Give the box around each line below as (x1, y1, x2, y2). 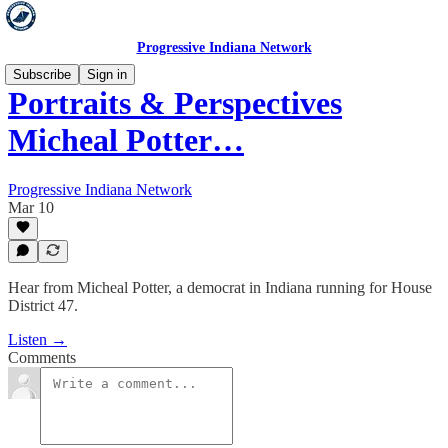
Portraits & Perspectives (8, 85, 342, 122)
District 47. (8, 297, 78, 314)
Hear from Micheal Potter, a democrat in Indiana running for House (8, 279, 432, 296)
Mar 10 (8, 198, 54, 216)
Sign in (87, 67, 127, 82)
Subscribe (13, 67, 71, 82)
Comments (8, 349, 76, 366)
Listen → (8, 331, 67, 348)
